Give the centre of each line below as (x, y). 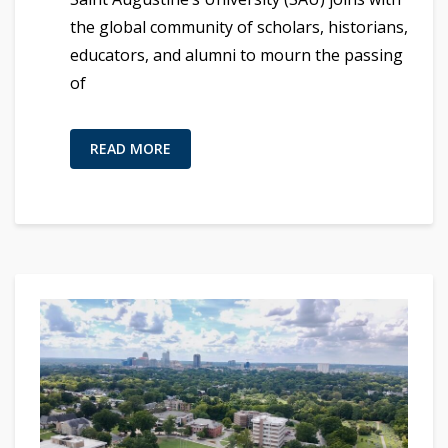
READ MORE (130, 148)
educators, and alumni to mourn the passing (236, 55)
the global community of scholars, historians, (239, 27)
